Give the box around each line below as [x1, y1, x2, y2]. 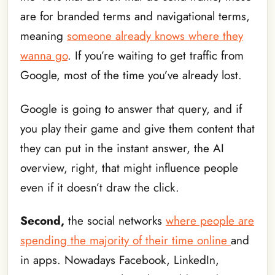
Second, [20, 212, 64, 230]
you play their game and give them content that [20, 120, 255, 137]
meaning [20, 28, 67, 45]
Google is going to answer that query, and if [20, 100, 242, 117]
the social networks [64, 212, 166, 230]
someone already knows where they [67, 28, 243, 45]
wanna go [20, 47, 68, 64]
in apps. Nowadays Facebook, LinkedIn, [20, 252, 219, 269]
